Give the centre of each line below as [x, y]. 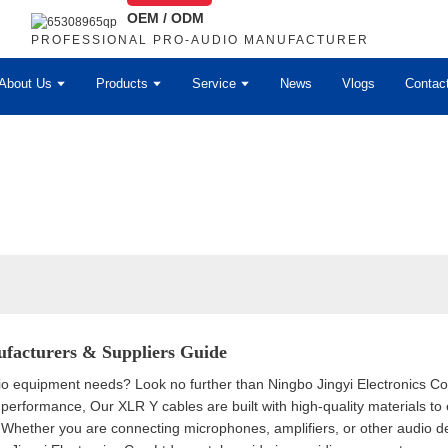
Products [121, 83]
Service [214, 83]
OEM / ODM [166, 17]
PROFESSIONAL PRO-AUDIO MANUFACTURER [200, 39]
